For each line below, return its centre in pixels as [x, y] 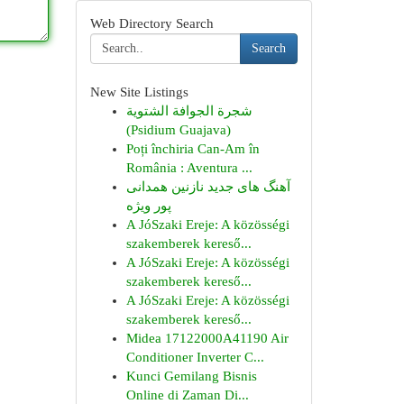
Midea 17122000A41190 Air [207, 338]
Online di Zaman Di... [187, 395]
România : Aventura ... [189, 168]
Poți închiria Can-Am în [193, 149]
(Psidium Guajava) [178, 130]
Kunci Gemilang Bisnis [191, 376]
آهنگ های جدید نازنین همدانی [208, 187]
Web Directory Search [151, 23]
